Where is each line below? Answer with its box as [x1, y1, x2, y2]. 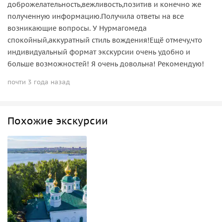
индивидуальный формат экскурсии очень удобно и [7, 47, 190, 56]
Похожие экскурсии [7, 114, 108, 127]
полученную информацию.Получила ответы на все [7, 11, 184, 21]
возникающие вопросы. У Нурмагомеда [7, 23, 147, 33]
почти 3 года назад [7, 77, 70, 86]
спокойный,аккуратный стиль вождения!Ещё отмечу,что [7, 35, 202, 45]
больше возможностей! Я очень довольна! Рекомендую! [7, 59, 204, 68]
